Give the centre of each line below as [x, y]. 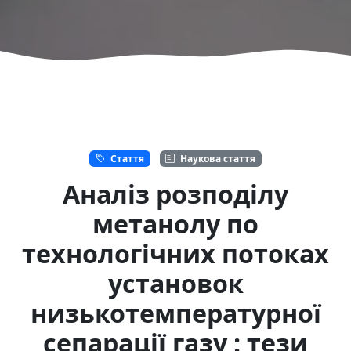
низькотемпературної [175, 313]
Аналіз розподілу [175, 194]
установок [175, 283]
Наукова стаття [217, 158]
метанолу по [175, 223]
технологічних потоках [175, 253]
